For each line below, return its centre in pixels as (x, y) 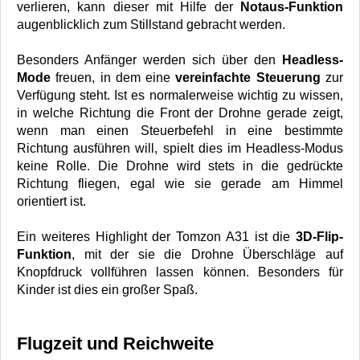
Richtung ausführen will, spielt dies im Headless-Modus (180, 149)
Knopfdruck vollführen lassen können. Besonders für (180, 272)
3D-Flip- (319, 237)
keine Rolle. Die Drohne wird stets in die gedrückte (180, 166)
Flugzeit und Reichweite (115, 343)
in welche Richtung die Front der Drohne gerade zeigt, (180, 113)
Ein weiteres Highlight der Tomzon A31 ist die (156, 237)
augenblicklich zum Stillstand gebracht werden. (151, 25)
